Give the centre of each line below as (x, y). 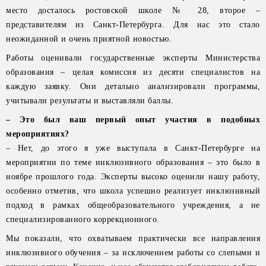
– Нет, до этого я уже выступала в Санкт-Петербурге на (133, 148)
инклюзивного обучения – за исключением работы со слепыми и (133, 253)
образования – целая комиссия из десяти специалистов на (133, 72)
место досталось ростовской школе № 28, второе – (133, 10)
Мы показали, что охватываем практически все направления (133, 238)
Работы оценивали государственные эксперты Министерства (133, 58)
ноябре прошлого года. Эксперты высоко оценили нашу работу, (133, 177)
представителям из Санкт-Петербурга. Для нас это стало (133, 25)
